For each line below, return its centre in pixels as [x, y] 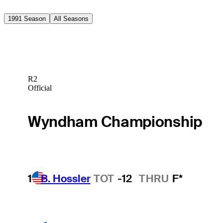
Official [40, 88]
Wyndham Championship [115, 121]
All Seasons [71, 18]
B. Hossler [65, 178]
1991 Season [27, 18]
